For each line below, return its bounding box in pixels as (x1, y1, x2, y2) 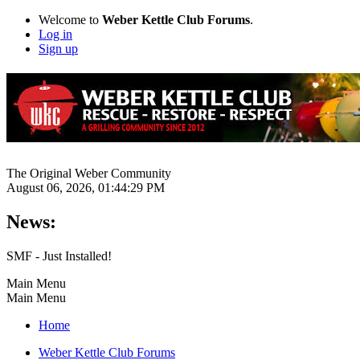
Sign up (39, 42, 78, 55)
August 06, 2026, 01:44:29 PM (6, 180, 165, 194)
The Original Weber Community (6, 166, 171, 180)
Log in (39, 27, 72, 41)
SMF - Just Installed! (6, 248, 112, 263)
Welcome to (39, 13, 102, 27)
